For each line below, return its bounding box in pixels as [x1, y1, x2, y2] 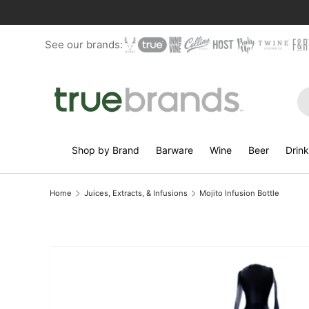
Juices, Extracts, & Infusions [83, 188, 188, 198]
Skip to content [62, 19, 130, 30]
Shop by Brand [71, 144, 139, 156]
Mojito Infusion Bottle [199, 188, 280, 198]
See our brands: [45, 38, 123, 51]
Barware [155, 144, 193, 156]
